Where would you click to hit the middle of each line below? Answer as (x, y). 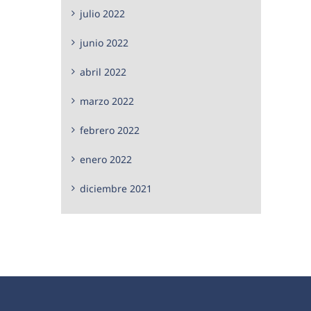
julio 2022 (102, 13)
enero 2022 (106, 159)
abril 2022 (103, 72)
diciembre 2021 (116, 188)
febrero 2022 (110, 130)
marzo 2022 (107, 101)
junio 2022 (104, 42)
